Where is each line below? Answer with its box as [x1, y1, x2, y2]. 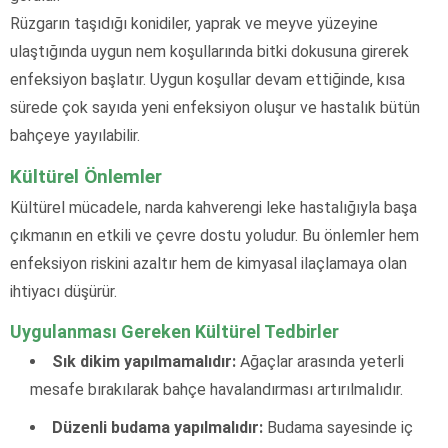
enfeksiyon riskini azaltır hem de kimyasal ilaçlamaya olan [10, 253, 407, 273]
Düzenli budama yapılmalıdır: [52, 417, 263, 437]
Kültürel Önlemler [10, 164, 162, 188]
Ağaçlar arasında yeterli [236, 351, 404, 371]
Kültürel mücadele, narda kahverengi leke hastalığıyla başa [10, 197, 417, 217]
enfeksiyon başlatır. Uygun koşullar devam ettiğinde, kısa [10, 69, 405, 89]
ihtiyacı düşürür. [10, 281, 117, 301]
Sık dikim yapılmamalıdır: [52, 351, 236, 371]
